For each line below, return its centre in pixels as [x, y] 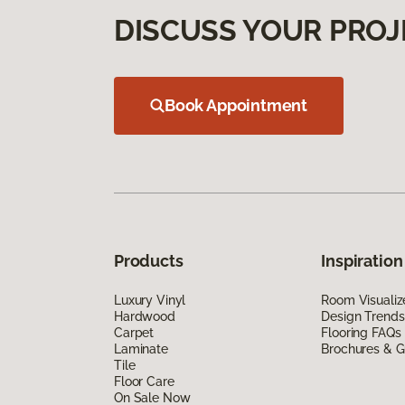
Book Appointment [236, 105]
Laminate [141, 348]
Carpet [134, 332]
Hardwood [145, 316]
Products [149, 260]
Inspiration [362, 260]
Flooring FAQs [361, 332]
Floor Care [144, 381]
